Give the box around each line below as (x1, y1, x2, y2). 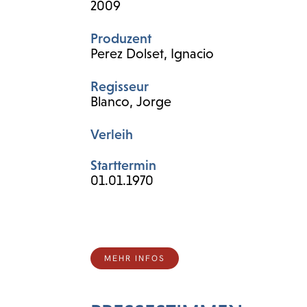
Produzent (90, 31, 151, 46)
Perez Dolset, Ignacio (90, 46, 214, 61)
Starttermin (90, 158, 156, 173)
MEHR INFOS (104, 253, 165, 264)
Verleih (90, 127, 133, 142)
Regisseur (90, 79, 149, 94)
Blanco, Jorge (90, 94, 171, 109)
